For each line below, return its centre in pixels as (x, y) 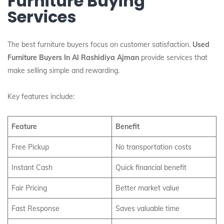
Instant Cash (32, 167)
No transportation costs (153, 147)
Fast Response (35, 208)
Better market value (147, 188)
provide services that (173, 57)
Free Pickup (30, 147)
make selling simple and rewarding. (63, 70)
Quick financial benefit (151, 167)
